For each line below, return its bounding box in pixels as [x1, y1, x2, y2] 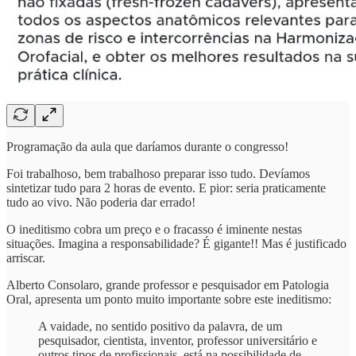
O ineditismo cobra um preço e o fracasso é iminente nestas [6, 222, 302, 236]
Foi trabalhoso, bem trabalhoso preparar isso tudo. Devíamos [6, 166, 310, 180]
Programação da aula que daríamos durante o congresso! [6, 139, 288, 153]
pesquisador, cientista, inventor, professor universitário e [38, 333, 317, 347]
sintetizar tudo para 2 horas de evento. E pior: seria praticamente [6, 180, 326, 195]
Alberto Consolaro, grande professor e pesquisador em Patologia [6, 277, 329, 292]
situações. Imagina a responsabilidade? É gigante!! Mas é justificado [6, 236, 346, 250]
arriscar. [6, 250, 45, 265]
